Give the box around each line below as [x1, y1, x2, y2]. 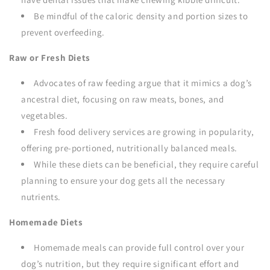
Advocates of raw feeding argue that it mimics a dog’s [34, 77, 252, 89]
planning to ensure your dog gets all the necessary [21, 175, 226, 186]
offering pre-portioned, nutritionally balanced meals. [21, 142, 237, 154]
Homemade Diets [9, 216, 83, 228]
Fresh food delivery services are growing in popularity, [34, 126, 255, 137]
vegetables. [21, 110, 68, 121]
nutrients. [21, 191, 61, 202]
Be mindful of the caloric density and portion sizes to [34, 10, 248, 22]
